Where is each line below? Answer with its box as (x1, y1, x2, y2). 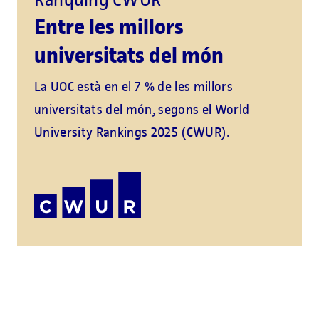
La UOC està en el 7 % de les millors (34, 78, 233, 95)
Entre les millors (34, 13, 184, 41)
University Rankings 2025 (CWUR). (34, 124, 230, 141)
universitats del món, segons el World (34, 101, 250, 118)
